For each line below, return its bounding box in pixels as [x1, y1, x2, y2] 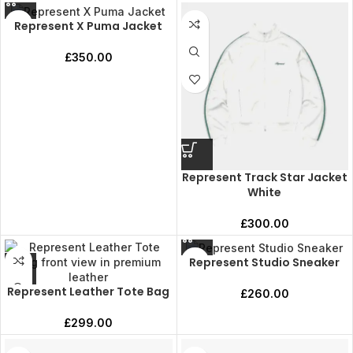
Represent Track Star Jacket [181, 169, 347, 185]
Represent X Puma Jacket [14, 17, 163, 34]
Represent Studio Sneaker [189, 255, 340, 271]
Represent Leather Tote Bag [7, 283, 170, 299]
